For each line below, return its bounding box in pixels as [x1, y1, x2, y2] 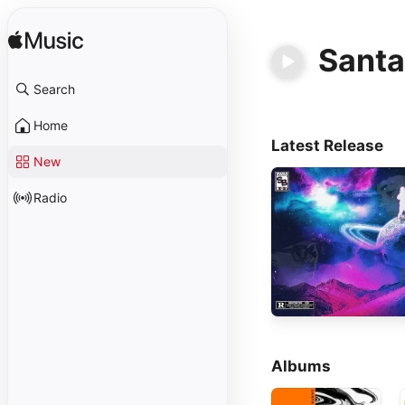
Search [33, 81, 75, 97]
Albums [271, 357, 331, 375]
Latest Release [271, 137, 383, 155]
